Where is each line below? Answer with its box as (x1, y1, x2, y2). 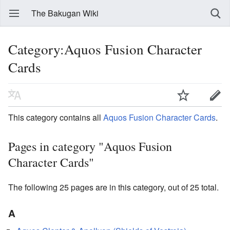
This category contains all (8, 111, 103, 123)
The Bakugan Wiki (31, 7, 99, 19)
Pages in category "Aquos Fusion (8, 138, 172, 155)
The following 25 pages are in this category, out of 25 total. (8, 181, 219, 193)
